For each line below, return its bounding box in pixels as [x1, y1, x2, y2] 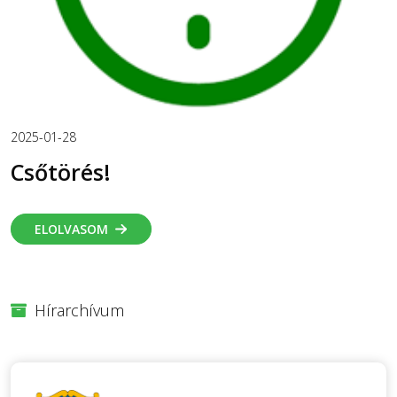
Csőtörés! [11, 157, 111, 188]
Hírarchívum [35, 300, 124, 322]
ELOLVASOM [35, 221, 109, 238]
